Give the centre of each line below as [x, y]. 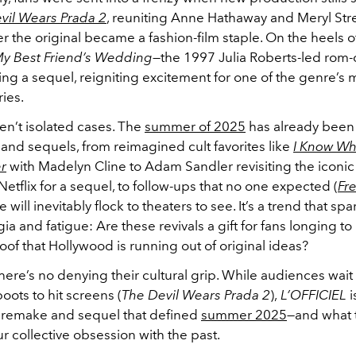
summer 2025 [244, 314]
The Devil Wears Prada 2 [196, 294]
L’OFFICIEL [312, 294]
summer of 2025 [195, 126]
